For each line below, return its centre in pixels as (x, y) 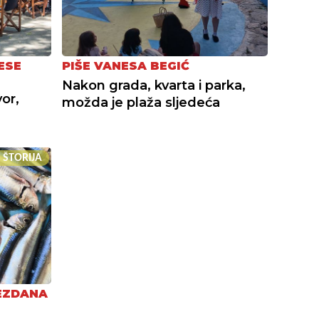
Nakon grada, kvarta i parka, (154, 86)
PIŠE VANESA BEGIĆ (126, 66)
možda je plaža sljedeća (141, 103)
